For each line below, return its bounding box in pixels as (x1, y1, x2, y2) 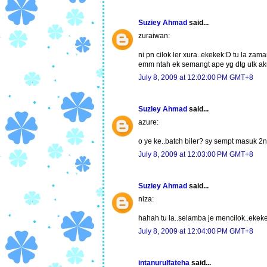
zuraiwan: (138, 32, 170, 41)
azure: (138, 118, 159, 127)
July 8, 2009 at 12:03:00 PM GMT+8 (138, 150, 253, 159)
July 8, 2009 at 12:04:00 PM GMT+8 (138, 227, 253, 236)
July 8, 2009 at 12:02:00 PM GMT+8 (138, 73, 253, 82)
